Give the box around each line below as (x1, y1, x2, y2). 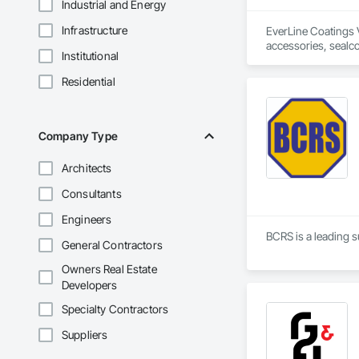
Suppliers (62, 328, 108, 342)
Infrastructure (62, 23, 128, 38)
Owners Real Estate (62, 262, 157, 276)
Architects (62, 161, 112, 175)
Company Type (38, 129, 118, 143)
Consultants (62, 187, 122, 201)
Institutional (62, 49, 119, 63)
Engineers (62, 212, 112, 227)
